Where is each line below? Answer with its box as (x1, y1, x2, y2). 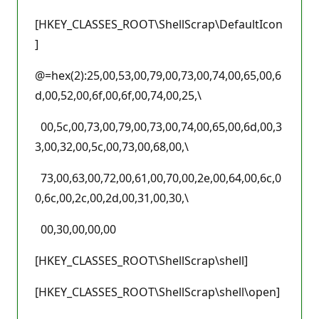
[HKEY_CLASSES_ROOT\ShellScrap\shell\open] (35, 283, 280, 300)
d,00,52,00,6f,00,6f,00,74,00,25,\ (35, 87, 202, 103)
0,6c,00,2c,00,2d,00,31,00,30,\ (35, 189, 189, 206)
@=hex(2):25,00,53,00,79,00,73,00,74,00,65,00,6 (35, 67, 281, 83)
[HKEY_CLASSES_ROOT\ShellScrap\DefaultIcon (35, 16, 283, 32)
